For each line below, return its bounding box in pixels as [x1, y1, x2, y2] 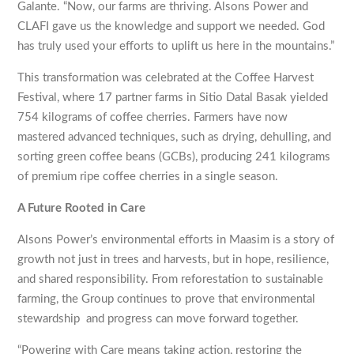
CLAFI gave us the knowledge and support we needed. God [17, 20, 326, 32]
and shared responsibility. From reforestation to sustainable [17, 273, 324, 285]
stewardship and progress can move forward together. [17, 312, 299, 325]
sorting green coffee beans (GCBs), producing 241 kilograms [17, 150, 331, 163]
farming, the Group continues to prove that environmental [17, 292, 316, 305]
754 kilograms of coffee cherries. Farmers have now [17, 111, 288, 123]
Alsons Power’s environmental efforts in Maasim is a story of [17, 233, 335, 246]
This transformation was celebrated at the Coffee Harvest [17, 71, 314, 84]
